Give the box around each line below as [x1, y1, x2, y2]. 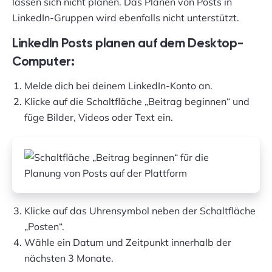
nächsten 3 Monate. [24, 252, 116, 264]
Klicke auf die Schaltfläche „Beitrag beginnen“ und [24, 95, 250, 107]
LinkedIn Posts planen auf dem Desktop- [12, 38, 243, 50]
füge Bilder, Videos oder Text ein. [24, 111, 173, 123]
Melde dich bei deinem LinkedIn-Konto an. [24, 80, 212, 92]
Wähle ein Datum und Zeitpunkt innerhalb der [24, 236, 231, 248]
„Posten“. [24, 220, 64, 233]
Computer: [12, 56, 75, 69]
